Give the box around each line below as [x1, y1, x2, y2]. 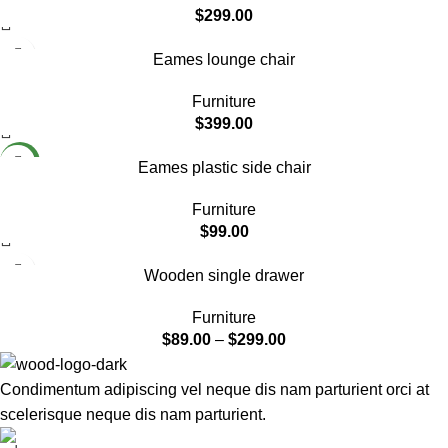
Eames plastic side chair [137, 158, 311, 176]
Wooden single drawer [144, 266, 304, 284]
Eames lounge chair [153, 50, 295, 68]
